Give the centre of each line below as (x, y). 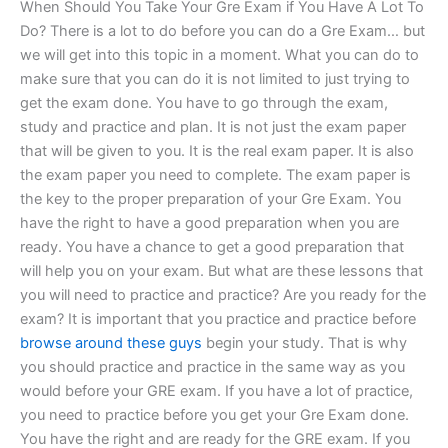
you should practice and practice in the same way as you (212, 366)
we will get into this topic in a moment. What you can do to (219, 54)
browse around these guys (111, 342)
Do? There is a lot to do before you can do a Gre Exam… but (222, 30)
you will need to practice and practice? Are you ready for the (223, 294)
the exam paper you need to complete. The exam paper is (215, 174)
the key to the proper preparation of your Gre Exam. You (210, 198)
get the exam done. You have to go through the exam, (204, 102)
